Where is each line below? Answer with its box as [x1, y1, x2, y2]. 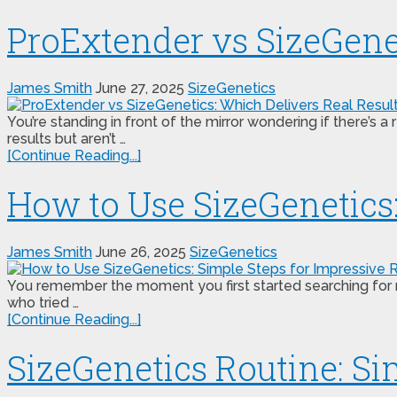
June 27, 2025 [96, 79, 184, 97]
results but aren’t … [7, 129, 126, 147]
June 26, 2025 [96, 243, 186, 261]
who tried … [7, 293, 79, 311]
